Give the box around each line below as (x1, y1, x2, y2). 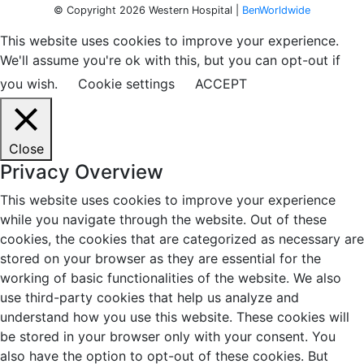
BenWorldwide (242, 4, 310, 17)
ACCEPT (195, 76, 247, 93)
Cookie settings (78, 76, 175, 93)
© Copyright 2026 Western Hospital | (54, 4, 242, 17)
